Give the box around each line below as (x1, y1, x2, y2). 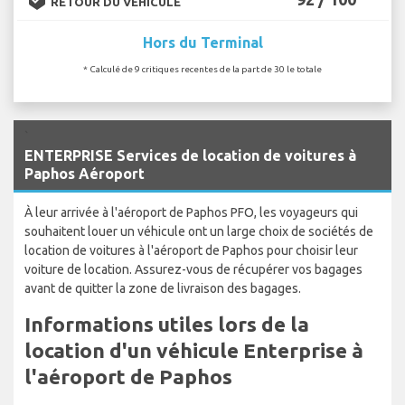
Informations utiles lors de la (24, 312, 309, 335)
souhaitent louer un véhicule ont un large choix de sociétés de (24, 223, 373, 239)
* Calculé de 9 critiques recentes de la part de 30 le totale (83, 63, 322, 74)
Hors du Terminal (142, 33, 263, 51)
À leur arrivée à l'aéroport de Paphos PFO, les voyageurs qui (24, 204, 358, 220)
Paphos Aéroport (24, 165, 145, 182)
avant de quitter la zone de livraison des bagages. (24, 280, 301, 296)
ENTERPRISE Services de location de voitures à (24, 146, 356, 164)
